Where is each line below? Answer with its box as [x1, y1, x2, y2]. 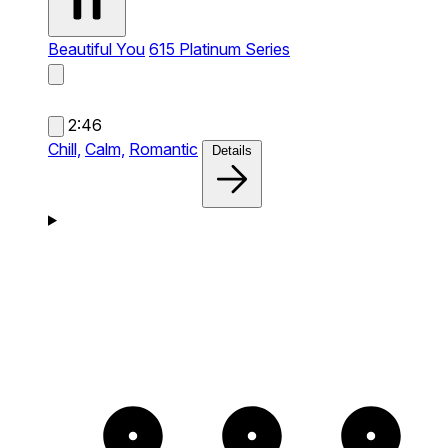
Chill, [48, 138, 81, 159]
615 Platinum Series [149, 38, 290, 59]
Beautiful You [48, 38, 145, 59]
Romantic [129, 138, 198, 159]
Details [212, 142, 252, 158]
